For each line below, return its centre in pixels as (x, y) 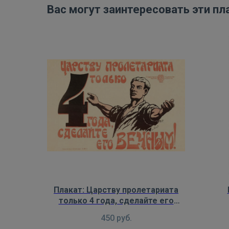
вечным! (116, 211)
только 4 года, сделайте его (116, 200)
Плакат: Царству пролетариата (116, 190)
